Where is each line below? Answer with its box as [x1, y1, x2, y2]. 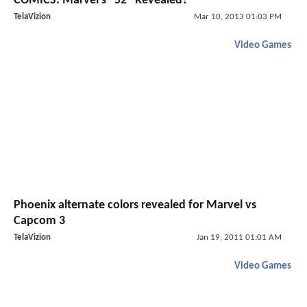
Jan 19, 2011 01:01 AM [196, 232, 282, 242]
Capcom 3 [14, 214, 65, 228]
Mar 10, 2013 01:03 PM [193, 12, 282, 22]
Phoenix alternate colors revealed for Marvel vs [14, 198, 256, 212]
